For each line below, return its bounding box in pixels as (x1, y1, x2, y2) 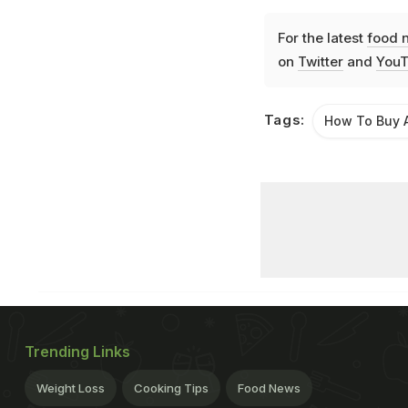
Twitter (297, 53, 343, 71)
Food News (238, 381, 301, 396)
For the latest (277, 29, 367, 47)
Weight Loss (36, 381, 105, 396)
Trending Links (25, 342, 130, 362)
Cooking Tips (134, 381, 209, 396)
